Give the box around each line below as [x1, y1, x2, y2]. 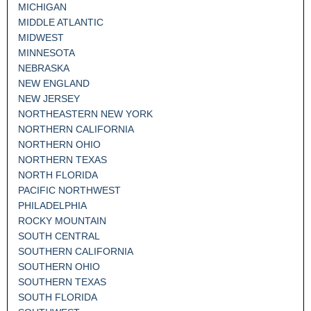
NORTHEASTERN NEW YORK [18, 108, 153, 119]
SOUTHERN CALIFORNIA [18, 245, 133, 257]
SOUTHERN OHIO [18, 260, 100, 272]
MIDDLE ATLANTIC [18, 16, 103, 28]
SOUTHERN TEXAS [18, 276, 106, 287]
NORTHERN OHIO [18, 138, 101, 150]
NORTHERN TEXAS [18, 153, 107, 165]
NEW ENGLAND [18, 77, 90, 89]
